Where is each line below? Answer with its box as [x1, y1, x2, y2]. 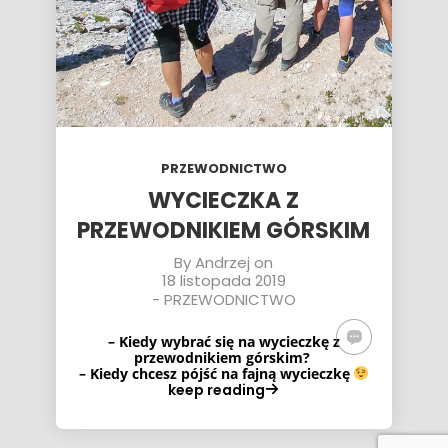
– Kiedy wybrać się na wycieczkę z [107, 332, 340, 351]
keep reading [168, 380, 266, 400]
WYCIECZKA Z [148, 185, 300, 216]
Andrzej [195, 252, 251, 273]
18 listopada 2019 [161, 270, 286, 291]
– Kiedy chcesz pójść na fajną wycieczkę [78, 364, 354, 383]
